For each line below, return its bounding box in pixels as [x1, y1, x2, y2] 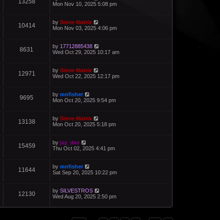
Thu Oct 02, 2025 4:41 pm [53, 145, 115, 151]
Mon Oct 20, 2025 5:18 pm [53, 121, 116, 127]
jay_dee [60, 139, 80, 145]
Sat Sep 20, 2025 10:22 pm [53, 169, 117, 175]
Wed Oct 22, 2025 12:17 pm [53, 73, 119, 79]
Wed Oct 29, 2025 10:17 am [53, 49, 119, 55]
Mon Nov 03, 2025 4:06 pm [53, 25, 117, 31]
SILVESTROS [60, 187, 93, 193]
